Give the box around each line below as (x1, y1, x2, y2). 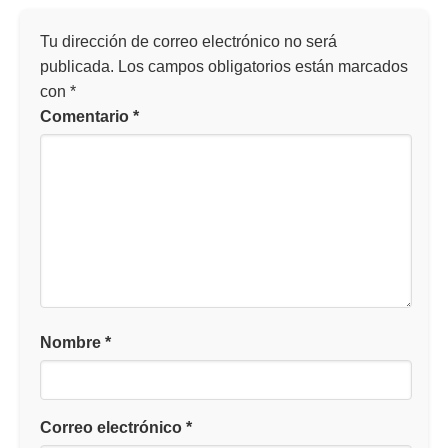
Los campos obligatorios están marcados (118, 58, 408, 76)
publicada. (40, 58, 114, 76)
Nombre (40, 334, 105, 352)
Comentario (40, 108, 133, 126)
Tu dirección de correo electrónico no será (40, 33, 337, 51)
